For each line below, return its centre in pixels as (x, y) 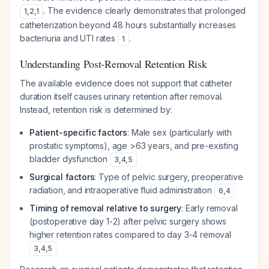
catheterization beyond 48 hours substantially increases (128, 25)
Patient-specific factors (79, 132)
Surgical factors (62, 177)
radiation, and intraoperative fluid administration (122, 190)
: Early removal (210, 208)
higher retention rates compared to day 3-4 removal (130, 234)
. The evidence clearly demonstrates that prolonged (145, 11)
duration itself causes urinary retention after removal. (122, 96)
